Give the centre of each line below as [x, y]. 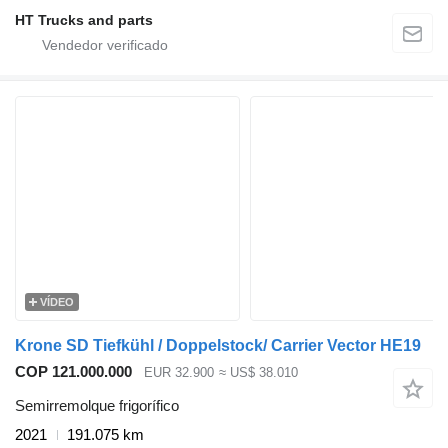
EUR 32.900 [179, 372]
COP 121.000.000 [73, 371]
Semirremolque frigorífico [97, 406]
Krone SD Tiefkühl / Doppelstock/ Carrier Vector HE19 [218, 345]
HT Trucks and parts [84, 19]
